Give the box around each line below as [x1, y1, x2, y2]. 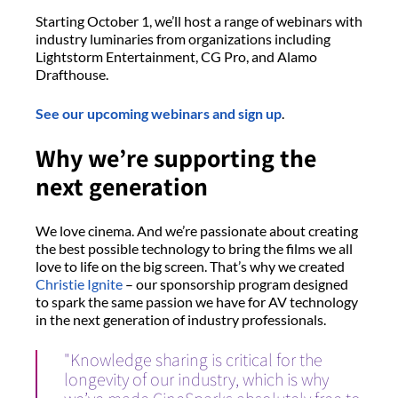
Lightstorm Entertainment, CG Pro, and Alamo [36, 48, 317, 66]
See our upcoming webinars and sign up [36, 105, 282, 123]
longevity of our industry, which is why [64, 368, 329, 392]
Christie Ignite [36, 275, 123, 293]
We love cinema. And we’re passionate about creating [36, 222, 358, 240]
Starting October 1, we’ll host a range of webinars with [36, 12, 362, 30]
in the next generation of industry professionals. [36, 311, 331, 329]
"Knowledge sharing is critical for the [64, 348, 322, 372]
